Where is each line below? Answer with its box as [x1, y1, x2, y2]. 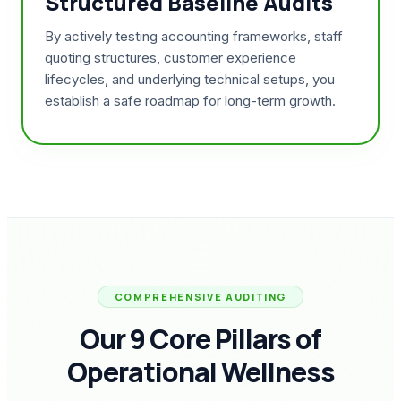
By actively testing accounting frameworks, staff [45, 28, 343, 45]
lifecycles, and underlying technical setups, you [45, 71, 335, 88]
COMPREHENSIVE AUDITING [114, 290, 287, 303]
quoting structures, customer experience [45, 49, 296, 66]
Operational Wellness [66, 354, 335, 390]
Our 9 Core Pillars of [80, 320, 321, 357]
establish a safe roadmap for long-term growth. [45, 92, 336, 109]
